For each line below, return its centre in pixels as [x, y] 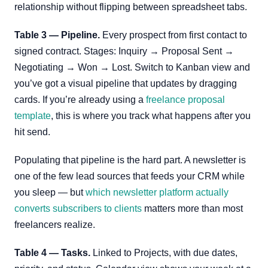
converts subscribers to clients [78, 208]
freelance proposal [185, 100]
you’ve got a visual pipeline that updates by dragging [126, 83]
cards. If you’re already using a [80, 100]
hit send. [32, 132]
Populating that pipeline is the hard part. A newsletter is [130, 160]
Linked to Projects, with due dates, [164, 253]
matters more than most [192, 208]
